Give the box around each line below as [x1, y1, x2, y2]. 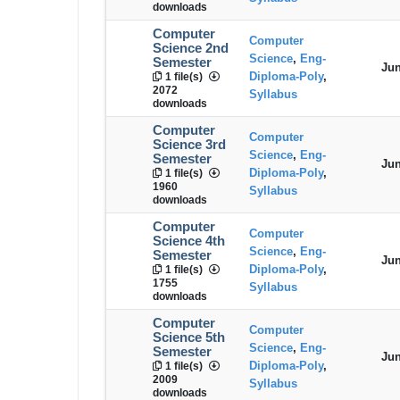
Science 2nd [153, 41, 229, 56]
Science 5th [153, 330, 225, 346]
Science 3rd [153, 137, 226, 153]
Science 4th [153, 234, 225, 249]
